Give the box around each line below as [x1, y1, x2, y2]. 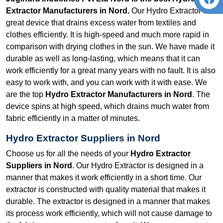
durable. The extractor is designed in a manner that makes [6, 197, 210, 206]
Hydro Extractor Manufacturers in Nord [45, 90, 192, 99]
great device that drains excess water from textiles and [6, 18, 196, 27]
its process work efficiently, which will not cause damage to [6, 209, 212, 218]
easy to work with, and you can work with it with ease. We [6, 78, 207, 87]
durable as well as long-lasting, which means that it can [6, 54, 200, 63]
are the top [6, 90, 45, 99]
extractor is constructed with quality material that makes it [6, 185, 206, 194]
